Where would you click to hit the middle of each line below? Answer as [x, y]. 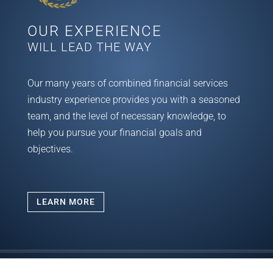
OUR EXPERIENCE [94, 31]
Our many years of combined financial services [127, 83]
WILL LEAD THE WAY [89, 47]
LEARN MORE [66, 201]
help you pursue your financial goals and [114, 132]
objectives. [50, 149]
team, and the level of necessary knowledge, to [126, 116]
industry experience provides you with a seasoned [133, 99]
